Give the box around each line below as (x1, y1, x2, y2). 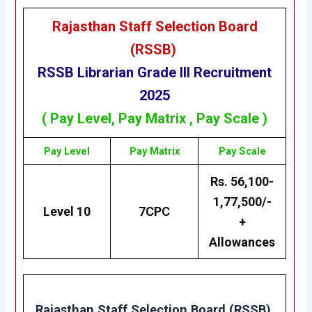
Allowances (209, 235, 276, 250)
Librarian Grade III (77, 64, 191, 81)
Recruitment (190, 64, 272, 81)
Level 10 (43, 204, 91, 219)
